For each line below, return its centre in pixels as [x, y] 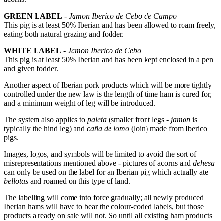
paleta [97, 120]
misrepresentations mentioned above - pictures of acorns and [98, 163]
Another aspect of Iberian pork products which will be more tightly [108, 85]
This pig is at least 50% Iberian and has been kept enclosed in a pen [109, 59]
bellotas [16, 181]
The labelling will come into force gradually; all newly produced [104, 198]
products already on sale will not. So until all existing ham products [108, 215]
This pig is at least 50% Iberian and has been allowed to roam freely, [110, 25]
